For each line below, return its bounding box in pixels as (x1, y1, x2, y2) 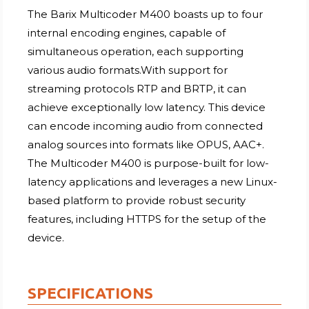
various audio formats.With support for (28, 63, 228, 77)
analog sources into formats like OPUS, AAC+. (28, 137, 265, 151)
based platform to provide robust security (28, 193, 246, 207)
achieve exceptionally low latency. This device (28, 100, 266, 114)
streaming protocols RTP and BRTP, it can (28, 81, 247, 95)
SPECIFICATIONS (28, 283, 154, 301)
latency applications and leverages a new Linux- (28, 175, 278, 188)
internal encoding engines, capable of (28, 26, 226, 39)
